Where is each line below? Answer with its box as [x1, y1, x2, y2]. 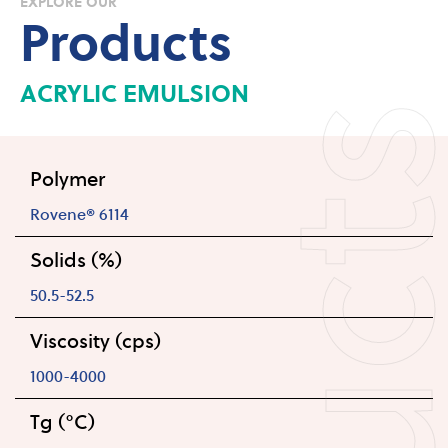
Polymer [30, 163, 105, 193]
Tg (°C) [30, 406, 95, 436]
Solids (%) [30, 244, 122, 274]
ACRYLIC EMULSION [20, 74, 249, 110]
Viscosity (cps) [30, 325, 161, 355]
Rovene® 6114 [30, 201, 129, 225]
